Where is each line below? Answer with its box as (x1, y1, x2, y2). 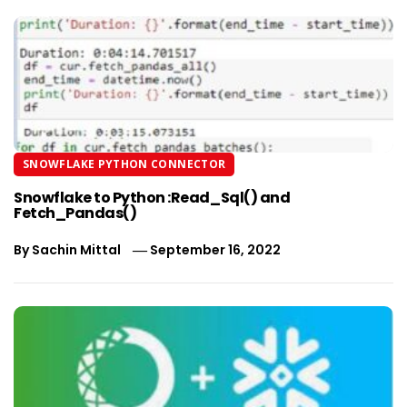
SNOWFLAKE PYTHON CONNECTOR (23, 155, 226, 172)
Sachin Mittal (32, 240, 121, 259)
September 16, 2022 (150, 240, 282, 259)
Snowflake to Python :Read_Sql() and (14, 186, 291, 208)
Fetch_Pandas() (14, 202, 137, 223)
